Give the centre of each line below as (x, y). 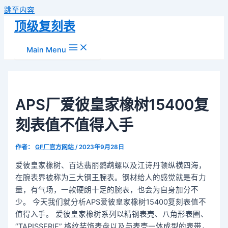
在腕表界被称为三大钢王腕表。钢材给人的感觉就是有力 (111, 177)
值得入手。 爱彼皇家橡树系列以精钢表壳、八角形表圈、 (112, 214)
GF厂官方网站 (55, 147)
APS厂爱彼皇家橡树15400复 (112, 104)
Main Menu (46, 50)
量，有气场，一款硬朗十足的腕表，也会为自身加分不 (107, 190)
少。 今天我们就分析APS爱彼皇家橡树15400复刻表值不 (111, 202)
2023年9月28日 (102, 147)
